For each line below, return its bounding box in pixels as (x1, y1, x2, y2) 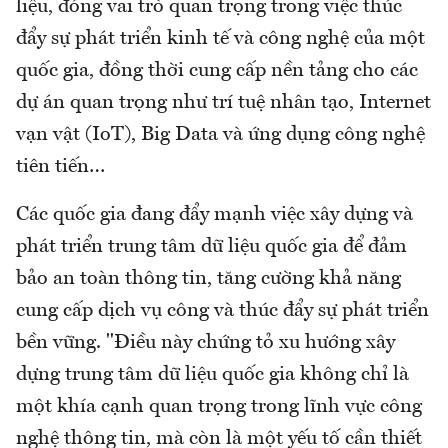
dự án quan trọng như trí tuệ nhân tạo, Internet (16, 92, 431, 113)
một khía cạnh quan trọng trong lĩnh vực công (16, 396, 422, 417)
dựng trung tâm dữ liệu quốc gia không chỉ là (16, 364, 409, 385)
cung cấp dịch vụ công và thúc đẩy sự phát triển (16, 300, 429, 321)
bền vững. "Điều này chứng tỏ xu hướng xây (16, 332, 395, 353)
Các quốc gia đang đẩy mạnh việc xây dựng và (16, 204, 413, 225)
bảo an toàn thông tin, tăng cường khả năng (16, 268, 401, 289)
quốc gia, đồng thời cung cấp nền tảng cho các (16, 60, 418, 81)
